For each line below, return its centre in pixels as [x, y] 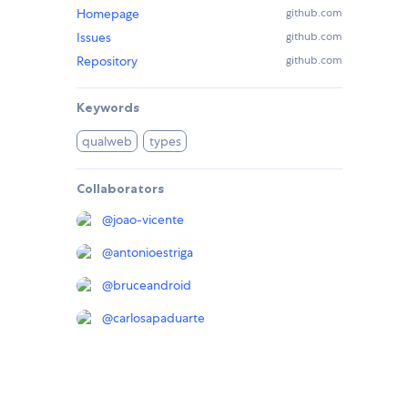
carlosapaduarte [159, 318]
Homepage [108, 14]
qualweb [107, 142]
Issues [94, 38]
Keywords [108, 108]
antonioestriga [153, 253]
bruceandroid [152, 286]
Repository [107, 61]
